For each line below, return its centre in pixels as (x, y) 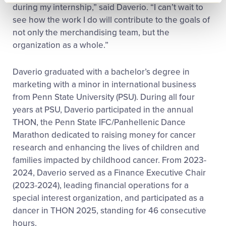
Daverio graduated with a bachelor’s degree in (101, 72)
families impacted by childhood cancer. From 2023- (109, 160)
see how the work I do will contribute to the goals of (111, 20)
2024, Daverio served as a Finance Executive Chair (109, 173)
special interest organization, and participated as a (108, 198)
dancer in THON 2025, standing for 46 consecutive (109, 211)
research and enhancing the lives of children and (106, 148)
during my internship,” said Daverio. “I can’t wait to (108, 8)
